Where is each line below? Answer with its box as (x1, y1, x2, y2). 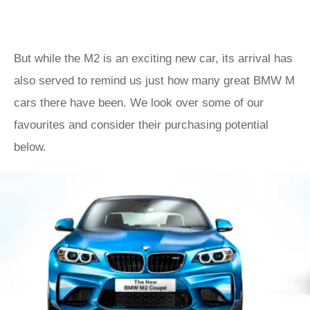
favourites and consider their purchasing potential (14, 118, 268, 131)
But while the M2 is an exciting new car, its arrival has (14, 52, 293, 65)
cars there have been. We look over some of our (14, 96, 264, 109)
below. (14, 140, 46, 154)
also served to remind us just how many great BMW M (14, 74, 295, 87)
